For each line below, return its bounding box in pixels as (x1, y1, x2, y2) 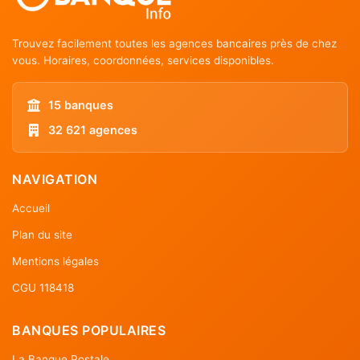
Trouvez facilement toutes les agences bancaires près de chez (12, 37, 337, 50)
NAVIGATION (12, 171, 97, 187)
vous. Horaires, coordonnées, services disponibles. (12, 54, 274, 67)
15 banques (48, 98, 113, 112)
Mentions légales (12, 254, 99, 268)
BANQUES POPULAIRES (12, 321, 166, 338)
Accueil (12, 201, 50, 215)
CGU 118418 (12, 280, 74, 294)
